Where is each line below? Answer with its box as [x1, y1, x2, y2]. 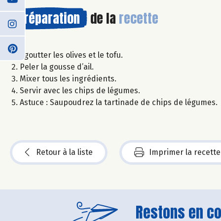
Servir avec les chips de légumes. [20, 85, 140, 95]
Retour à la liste [36, 147, 93, 157]
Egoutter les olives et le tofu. [20, 50, 123, 60]
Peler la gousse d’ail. [20, 62, 94, 72]
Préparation [17, 8, 80, 28]
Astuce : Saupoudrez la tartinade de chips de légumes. [20, 97, 218, 107]
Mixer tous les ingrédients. [20, 74, 116, 83]
